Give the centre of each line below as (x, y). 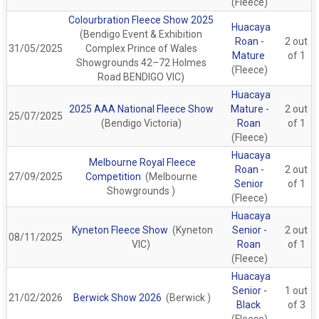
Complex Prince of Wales (141, 48)
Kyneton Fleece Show (120, 230)
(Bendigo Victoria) (141, 123)
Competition (114, 176)
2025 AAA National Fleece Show (141, 109)
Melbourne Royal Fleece (142, 162)
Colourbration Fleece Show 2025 (141, 20)
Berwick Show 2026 (119, 297)
